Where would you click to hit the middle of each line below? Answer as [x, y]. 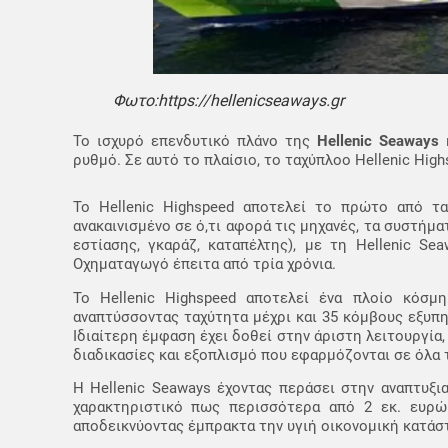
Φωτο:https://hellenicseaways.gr [228, 100]
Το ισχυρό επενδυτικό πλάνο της [194, 140]
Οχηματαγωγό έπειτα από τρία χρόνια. [204, 264]
